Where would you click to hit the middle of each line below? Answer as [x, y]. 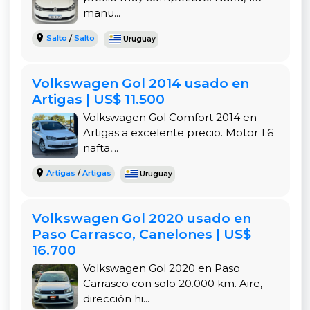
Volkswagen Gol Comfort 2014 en [170, 117]
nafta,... [100, 147]
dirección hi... [116, 298]
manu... [101, 12]
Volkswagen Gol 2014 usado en [140, 83]
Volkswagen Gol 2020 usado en [141, 218]
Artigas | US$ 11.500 [98, 99]
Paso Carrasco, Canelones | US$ [141, 234]
